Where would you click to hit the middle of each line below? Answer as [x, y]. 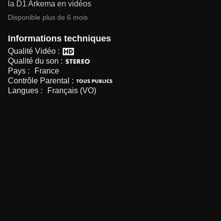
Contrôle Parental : [41, 81]
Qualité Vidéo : [34, 51]
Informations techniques [59, 38]
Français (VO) [72, 91]
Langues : [26, 91]
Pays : [20, 71]
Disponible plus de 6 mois [48, 17]
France [47, 71]
